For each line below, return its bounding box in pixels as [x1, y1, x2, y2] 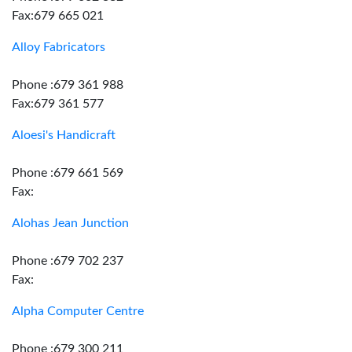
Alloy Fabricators [12, 41, 105, 53]
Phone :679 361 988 [12, 79, 123, 91]
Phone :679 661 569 [12, 167, 123, 179]
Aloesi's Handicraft [12, 129, 115, 141]
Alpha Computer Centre [12, 305, 144, 317]
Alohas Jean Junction [12, 217, 129, 229]
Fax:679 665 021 [12, 9, 104, 22]
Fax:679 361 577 [12, 97, 104, 110]
